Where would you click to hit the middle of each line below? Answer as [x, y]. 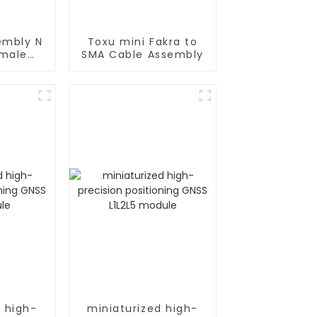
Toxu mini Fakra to [143, 41]
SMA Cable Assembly [143, 54]
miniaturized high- [143, 308]
